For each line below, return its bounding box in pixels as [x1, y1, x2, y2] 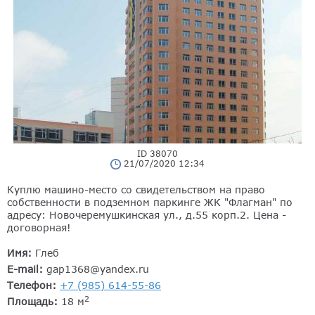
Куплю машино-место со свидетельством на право [7, 183, 265, 195]
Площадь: [7, 295, 61, 307]
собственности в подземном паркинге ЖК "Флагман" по [7, 195, 292, 208]
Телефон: [7, 278, 60, 291]
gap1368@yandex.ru [46, 262, 149, 275]
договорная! [7, 221, 71, 233]
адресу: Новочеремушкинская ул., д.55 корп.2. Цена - [7, 208, 286, 221]
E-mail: [7, 262, 46, 275]
